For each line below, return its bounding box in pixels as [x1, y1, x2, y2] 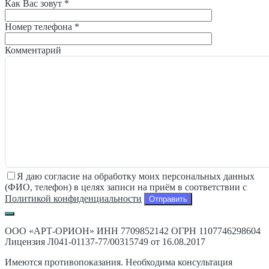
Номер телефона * [5, 22, 79, 32]
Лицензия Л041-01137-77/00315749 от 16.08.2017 [5, 236, 205, 247]
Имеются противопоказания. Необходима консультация [5, 256, 232, 267]
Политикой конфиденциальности [5, 193, 142, 204]
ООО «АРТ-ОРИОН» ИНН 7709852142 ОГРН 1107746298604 [5, 225, 261, 236]
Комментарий [5, 45, 61, 56]
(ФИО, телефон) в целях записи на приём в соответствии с [5, 181, 247, 192]
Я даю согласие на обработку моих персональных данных [17, 171, 255, 181]
